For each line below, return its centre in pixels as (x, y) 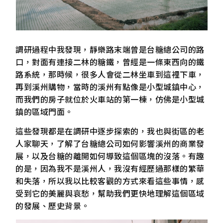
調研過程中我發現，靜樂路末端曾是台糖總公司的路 (110, 49)
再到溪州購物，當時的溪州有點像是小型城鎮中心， (110, 86)
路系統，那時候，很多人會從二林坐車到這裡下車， (110, 74)
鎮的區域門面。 (44, 111)
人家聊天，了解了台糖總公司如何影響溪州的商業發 (110, 144)
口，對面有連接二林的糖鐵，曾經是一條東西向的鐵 (110, 61)
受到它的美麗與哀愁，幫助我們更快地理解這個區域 (110, 193)
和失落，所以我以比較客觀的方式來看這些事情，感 (110, 181)
